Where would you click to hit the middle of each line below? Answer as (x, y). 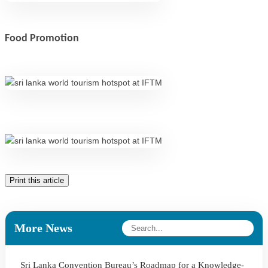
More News (43, 228)
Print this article (37, 180)
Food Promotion (42, 39)
